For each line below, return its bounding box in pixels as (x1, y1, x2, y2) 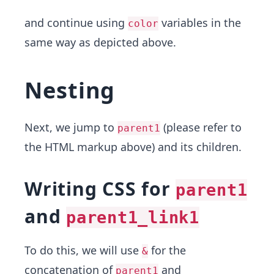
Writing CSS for (24, 176, 176, 201)
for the (148, 243, 186, 257)
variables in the (158, 15, 241, 30)
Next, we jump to (24, 120, 117, 135)
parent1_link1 (66, 208, 199, 227)
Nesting (24, 75, 116, 105)
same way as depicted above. (24, 35, 176, 50)
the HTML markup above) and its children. (24, 139, 242, 154)
